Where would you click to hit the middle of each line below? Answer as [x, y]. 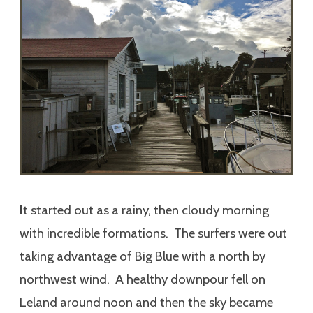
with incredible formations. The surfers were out [153, 233]
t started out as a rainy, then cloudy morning [146, 210]
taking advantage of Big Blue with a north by [143, 256]
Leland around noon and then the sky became [146, 302]
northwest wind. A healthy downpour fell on [143, 279]
